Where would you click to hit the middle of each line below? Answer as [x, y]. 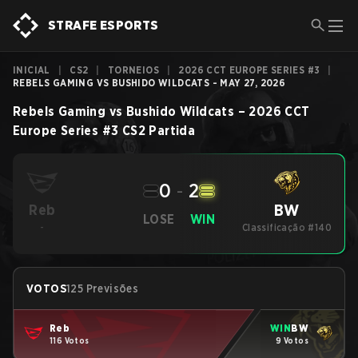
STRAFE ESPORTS [103, 25]
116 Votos [70, 340]
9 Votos [292, 340]
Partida [172, 131]
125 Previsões [103, 288]
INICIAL [32, 70]
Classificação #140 [287, 227]
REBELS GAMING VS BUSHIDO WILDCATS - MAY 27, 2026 [149, 83]
